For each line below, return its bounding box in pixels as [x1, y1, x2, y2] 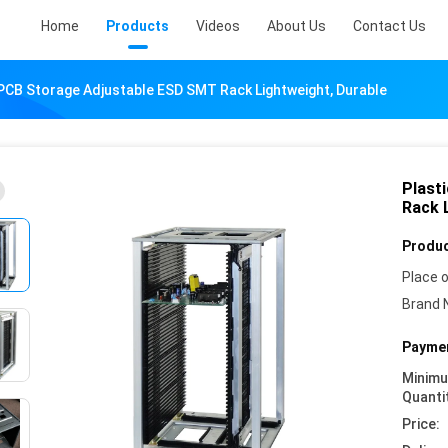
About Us [267, 18, 326, 34]
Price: [402, 416, 440, 432]
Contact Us [353, 18, 426, 34]
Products [106, 18, 169, 34]
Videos [196, 18, 240, 34]
